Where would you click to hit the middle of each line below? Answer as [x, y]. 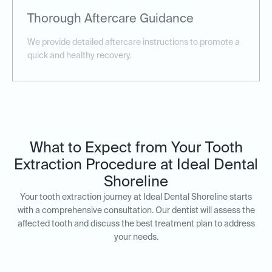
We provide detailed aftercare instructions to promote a [134, 43]
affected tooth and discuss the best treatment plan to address [136, 224]
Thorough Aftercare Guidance [110, 20]
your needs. [136, 238]
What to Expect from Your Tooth [136, 148]
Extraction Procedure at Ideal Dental [136, 165]
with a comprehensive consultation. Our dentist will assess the [136, 211]
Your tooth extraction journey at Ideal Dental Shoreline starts [136, 198]
